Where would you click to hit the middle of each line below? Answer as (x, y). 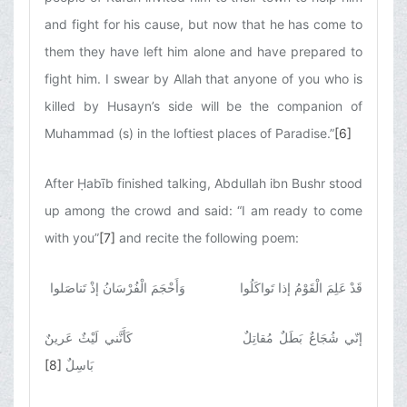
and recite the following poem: (207, 238)
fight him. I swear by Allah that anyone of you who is (203, 79)
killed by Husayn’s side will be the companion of (203, 106)
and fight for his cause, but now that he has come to (203, 25)
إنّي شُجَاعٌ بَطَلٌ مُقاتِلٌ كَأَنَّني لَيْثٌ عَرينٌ (203, 338)
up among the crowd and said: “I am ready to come (203, 211)
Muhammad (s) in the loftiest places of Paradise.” (189, 134)
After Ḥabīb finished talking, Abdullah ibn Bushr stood (203, 184)
